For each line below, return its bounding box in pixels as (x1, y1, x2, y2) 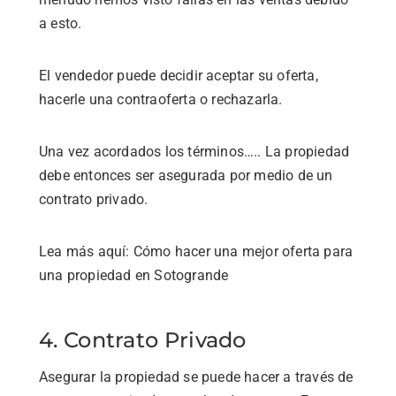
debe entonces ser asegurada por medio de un (39, 166, 333, 184)
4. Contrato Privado (39, 326, 247, 353)
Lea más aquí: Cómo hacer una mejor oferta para (39, 242, 354, 260)
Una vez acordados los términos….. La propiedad (39, 142, 350, 160)
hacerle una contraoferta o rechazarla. (39, 90, 283, 108)
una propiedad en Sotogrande (39, 266, 229, 284)
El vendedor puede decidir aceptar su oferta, (39, 66, 318, 84)
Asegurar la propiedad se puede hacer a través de (39, 368, 354, 385)
